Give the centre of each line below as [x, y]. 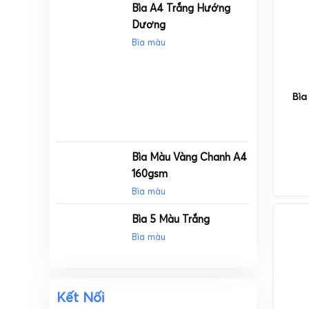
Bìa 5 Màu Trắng [171, 219]
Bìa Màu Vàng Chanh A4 [190, 157]
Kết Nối [81, 297]
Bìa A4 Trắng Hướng [181, 8]
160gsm [150, 174]
